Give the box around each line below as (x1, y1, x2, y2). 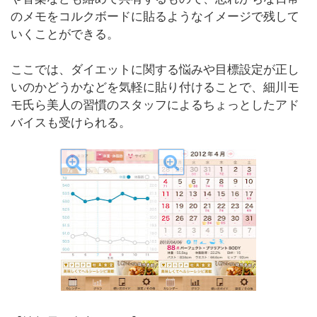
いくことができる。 (11, 28, 119, 41)
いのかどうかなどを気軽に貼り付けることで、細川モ (11, 81, 299, 94)
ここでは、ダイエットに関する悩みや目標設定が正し (11, 63, 299, 76)
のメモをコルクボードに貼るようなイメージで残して (11, 10, 299, 23)
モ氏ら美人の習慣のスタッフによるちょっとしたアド (11, 98, 299, 112)
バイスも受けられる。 (11, 116, 131, 129)
